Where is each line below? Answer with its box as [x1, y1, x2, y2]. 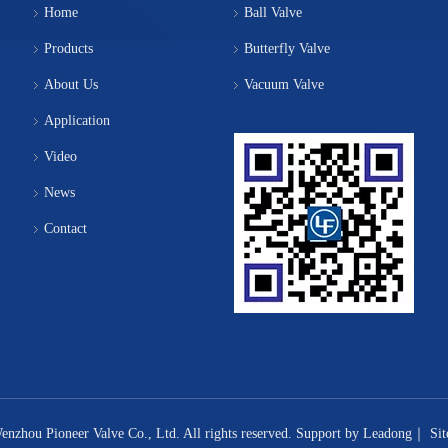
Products [44, 40, 93, 56]
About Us [44, 76, 98, 92]
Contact [44, 220, 87, 236]
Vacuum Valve [244, 76, 324, 92]
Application [44, 112, 110, 128]
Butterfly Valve [244, 40, 330, 56]
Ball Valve [244, 4, 302, 20]
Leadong [362, 425, 412, 441]
